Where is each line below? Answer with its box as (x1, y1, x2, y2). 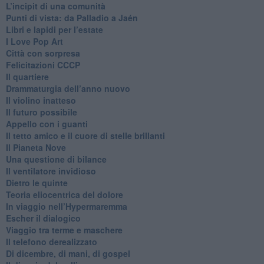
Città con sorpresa (5, 47, 80, 59)
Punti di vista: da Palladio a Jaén (5, 11, 138, 24)
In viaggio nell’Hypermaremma (5, 200, 127, 212)
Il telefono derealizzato (5, 235, 97, 247)
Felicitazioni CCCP (5, 58, 80, 71)
